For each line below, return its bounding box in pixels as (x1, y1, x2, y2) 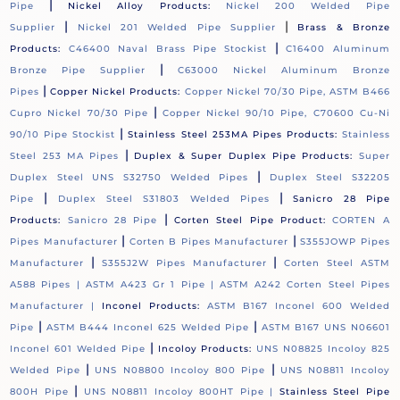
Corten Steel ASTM (284, 257, 390, 270)
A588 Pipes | (10, 279, 86, 291)
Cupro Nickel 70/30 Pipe (10, 107, 148, 120)
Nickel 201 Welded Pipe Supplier (77, 21, 276, 34)
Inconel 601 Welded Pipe (10, 343, 146, 355)
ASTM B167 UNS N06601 (261, 321, 390, 334)
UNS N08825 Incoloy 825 (256, 343, 390, 355)
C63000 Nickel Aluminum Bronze (177, 64, 390, 77)
